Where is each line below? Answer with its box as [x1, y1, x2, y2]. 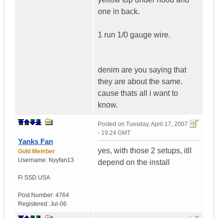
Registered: [18, 200, 50, 208]
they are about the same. [98, 77, 182, 86]
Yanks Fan [18, 137, 53, 146]
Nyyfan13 [49, 157, 74, 164]
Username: [18, 157, 49, 164]
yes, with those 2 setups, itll [98, 146, 192, 155]
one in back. [98, 7, 140, 16]
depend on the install [98, 158, 170, 167]
